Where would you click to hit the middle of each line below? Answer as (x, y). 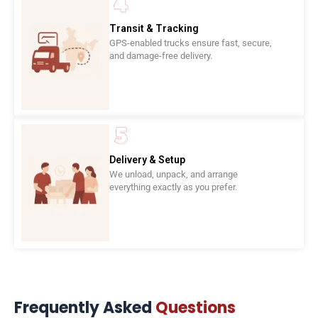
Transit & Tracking (154, 28)
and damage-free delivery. (161, 55)
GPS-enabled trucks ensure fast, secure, (191, 43)
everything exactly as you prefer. (174, 187)
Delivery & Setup (148, 160)
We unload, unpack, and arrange (174, 175)
